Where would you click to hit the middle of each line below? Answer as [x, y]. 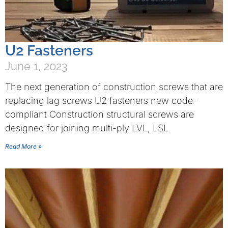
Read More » [23, 146]
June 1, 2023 [36, 66]
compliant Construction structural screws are [99, 114]
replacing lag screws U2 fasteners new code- [101, 101]
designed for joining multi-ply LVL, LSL [87, 128]
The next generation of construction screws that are [114, 87]
